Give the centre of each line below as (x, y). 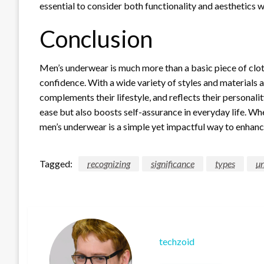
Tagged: (56, 163)
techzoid (177, 242)
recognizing (109, 163)
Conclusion (96, 39)
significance (173, 163)
